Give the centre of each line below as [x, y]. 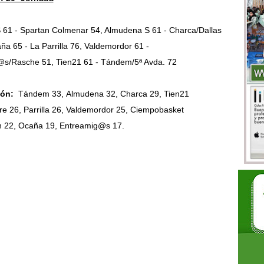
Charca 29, [142, 94]
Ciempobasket [157, 110]
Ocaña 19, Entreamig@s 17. [71, 126]
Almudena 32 [90, 94]
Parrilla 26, [44, 110]
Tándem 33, [42, 94]
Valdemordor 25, [98, 110]
